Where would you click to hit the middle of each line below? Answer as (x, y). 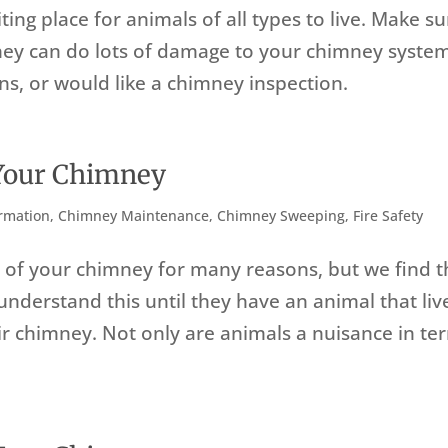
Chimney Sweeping (281, 216)
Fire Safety (388, 216)
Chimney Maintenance (134, 216)
